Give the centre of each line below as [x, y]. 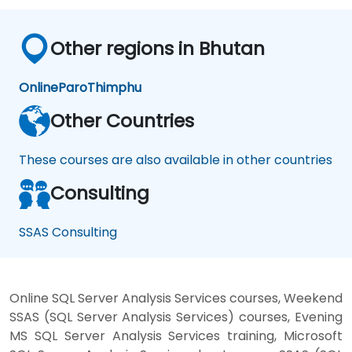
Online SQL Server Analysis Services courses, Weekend [176, 298]
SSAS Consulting [68, 232]
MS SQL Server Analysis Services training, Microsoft [176, 335]
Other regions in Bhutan [158, 48]
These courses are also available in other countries [176, 159]
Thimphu [114, 87]
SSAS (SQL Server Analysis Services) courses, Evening [176, 317]
